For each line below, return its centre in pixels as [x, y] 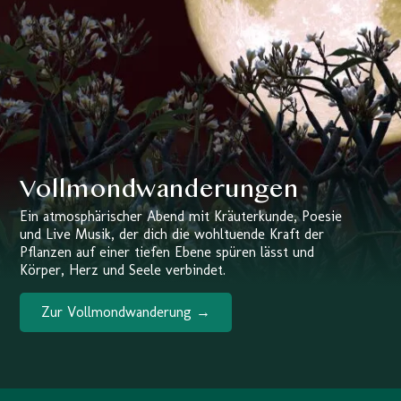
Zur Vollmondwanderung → [126, 311]
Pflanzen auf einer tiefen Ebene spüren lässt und [167, 252]
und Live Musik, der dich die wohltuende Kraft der [172, 235]
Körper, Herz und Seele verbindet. [123, 270]
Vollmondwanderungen [159, 192]
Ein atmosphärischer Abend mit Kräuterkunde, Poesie [181, 217]
